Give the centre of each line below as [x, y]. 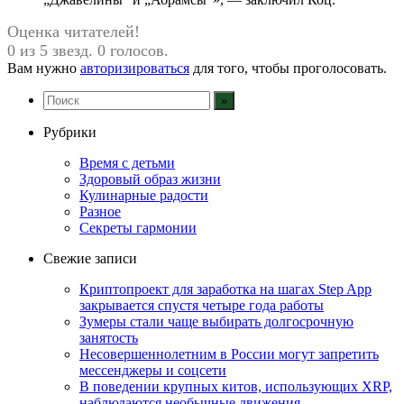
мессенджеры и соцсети [153, 370]
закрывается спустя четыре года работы [202, 305]
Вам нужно [44, 68]
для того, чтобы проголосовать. [288, 68]
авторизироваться [135, 68]
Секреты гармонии [138, 227]
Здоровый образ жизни [150, 179]
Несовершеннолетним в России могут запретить [229, 353]
